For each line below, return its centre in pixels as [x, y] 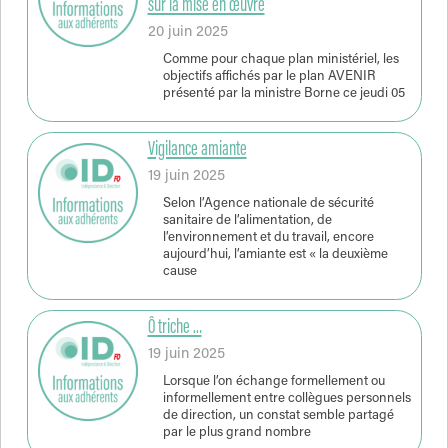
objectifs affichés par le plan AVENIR [269, 76]
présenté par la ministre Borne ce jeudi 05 [283, 93]
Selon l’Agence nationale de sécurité [268, 203]
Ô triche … [174, 328]
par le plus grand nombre [236, 432]
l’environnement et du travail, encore [268, 237]
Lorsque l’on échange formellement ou [273, 381]
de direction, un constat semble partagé [278, 415]
